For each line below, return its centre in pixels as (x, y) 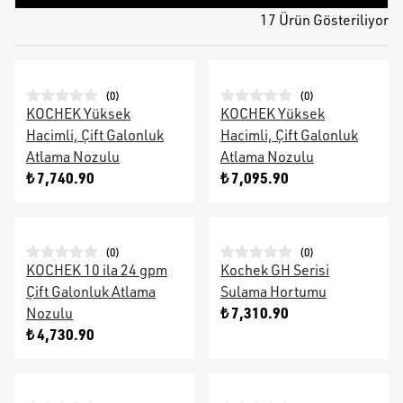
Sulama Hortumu (273, 291)
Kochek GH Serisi (275, 270)
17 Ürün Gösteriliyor (324, 20)
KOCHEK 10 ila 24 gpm (97, 270)
